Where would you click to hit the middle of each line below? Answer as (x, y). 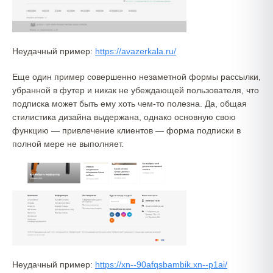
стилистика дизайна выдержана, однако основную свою (124, 117)
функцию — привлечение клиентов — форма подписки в (126, 130)
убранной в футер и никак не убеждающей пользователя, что (136, 90)
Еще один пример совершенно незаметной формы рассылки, (136, 76)
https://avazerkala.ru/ (136, 51)
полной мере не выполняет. (68, 144)
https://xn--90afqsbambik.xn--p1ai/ (161, 265)
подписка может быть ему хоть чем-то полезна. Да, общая (129, 103)
